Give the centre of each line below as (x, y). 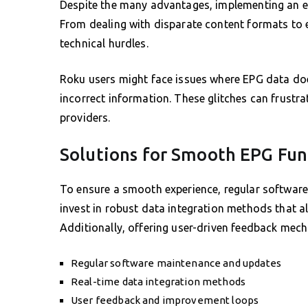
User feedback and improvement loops (165, 300)
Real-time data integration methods (158, 281)
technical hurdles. (104, 43)
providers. (85, 117)
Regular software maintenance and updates (176, 263)
